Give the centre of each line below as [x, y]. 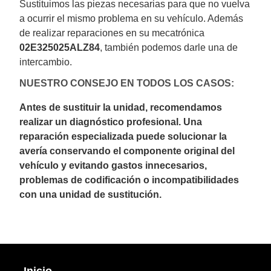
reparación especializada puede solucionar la [123, 136]
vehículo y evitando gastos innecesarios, [113, 165]
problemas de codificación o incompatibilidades [129, 180]
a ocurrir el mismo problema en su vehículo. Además [132, 18]
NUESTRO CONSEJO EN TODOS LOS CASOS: [127, 83]
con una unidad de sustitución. [91, 194]
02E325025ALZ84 [60, 47]
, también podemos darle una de [169, 47]
